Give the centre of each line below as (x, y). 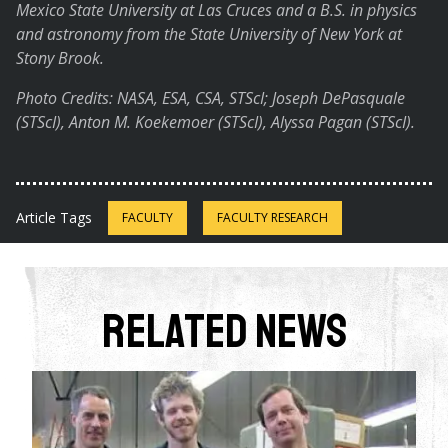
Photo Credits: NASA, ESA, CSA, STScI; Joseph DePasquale (210, 98)
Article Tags (54, 218)
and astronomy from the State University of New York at (209, 34)
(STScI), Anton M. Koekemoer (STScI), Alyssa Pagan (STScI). (215, 122)
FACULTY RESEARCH (272, 218)
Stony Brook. (60, 58)
